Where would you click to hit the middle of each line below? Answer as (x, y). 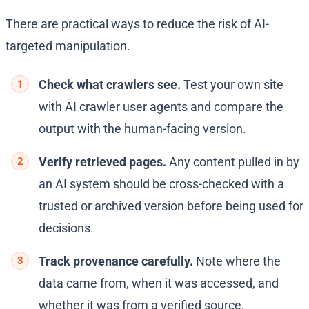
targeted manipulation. (68, 46)
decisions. (66, 228)
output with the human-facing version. (142, 129)
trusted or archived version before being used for (171, 206)
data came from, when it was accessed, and (159, 283)
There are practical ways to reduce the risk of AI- (137, 24)
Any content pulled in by (233, 162)
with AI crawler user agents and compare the (161, 107)
